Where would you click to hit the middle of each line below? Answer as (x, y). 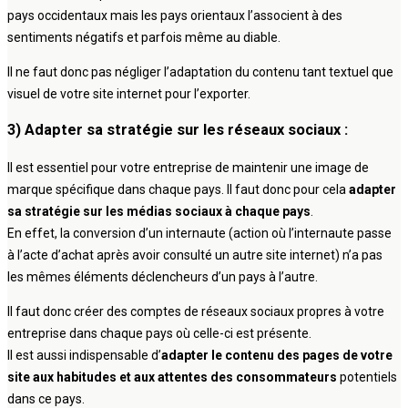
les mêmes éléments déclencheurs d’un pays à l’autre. (163, 276)
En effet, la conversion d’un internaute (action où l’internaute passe (199, 233)
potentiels (367, 377)
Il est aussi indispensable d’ (84, 355)
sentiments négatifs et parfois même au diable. (144, 37)
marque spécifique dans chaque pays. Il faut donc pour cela (178, 189)
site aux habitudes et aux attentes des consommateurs (172, 377)
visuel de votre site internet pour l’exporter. (129, 94)
